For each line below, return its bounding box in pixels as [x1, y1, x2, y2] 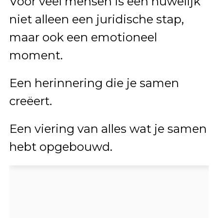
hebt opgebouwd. [9, 139, 112, 154]
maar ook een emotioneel [9, 30, 157, 44]
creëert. [9, 93, 52, 108]
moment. [9, 48, 63, 62]
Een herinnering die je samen [9, 75, 179, 90]
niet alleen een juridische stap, [9, 12, 184, 26]
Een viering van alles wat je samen [9, 121, 207, 136]
